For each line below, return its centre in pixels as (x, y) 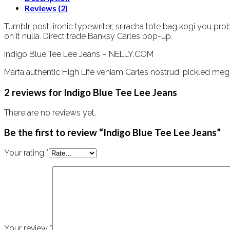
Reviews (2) (46, 8)
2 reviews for (34, 92)
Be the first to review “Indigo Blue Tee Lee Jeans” (112, 133)
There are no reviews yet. (50, 112)
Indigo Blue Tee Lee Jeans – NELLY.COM (79, 54)
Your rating (25, 152)
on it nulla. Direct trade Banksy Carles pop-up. (88, 36)
